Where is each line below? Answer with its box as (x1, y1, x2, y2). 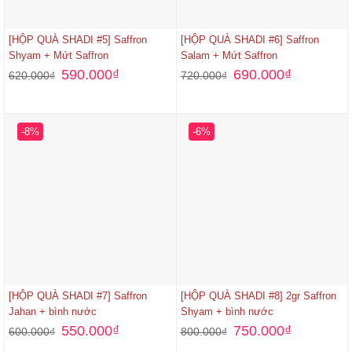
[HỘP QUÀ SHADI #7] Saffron (9, 290, 147, 302)
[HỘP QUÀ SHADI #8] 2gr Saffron (180, 290, 336, 302)
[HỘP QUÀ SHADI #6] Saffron (180, 34, 319, 46)
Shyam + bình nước (180, 306, 273, 318)
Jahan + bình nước (9, 306, 97, 318)
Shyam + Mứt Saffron (9, 49, 108, 62)
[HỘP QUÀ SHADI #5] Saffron (9, 34, 147, 46)
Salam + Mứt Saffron (180, 49, 277, 62)
